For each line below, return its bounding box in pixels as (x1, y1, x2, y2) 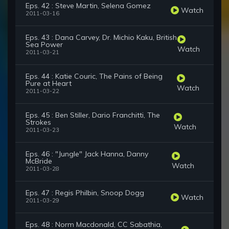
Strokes (26, 118, 51, 127)
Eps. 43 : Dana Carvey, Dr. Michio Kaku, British (26, 33, 177, 42)
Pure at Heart (26, 79, 72, 88)
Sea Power (26, 40, 63, 50)
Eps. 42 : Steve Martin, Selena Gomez (26, 1, 151, 11)
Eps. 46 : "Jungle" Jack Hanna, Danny (26, 149, 148, 159)
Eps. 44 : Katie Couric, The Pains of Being (26, 72, 163, 81)
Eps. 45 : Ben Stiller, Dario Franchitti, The (26, 110, 160, 120)
